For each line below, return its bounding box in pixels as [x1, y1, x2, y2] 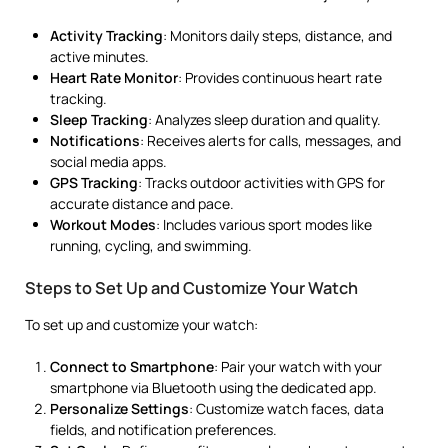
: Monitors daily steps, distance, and [163, 25, 392, 45]
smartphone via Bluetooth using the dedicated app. [50, 377, 377, 397]
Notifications [50, 130, 140, 150]
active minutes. [50, 46, 149, 66]
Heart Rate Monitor [50, 67, 178, 87]
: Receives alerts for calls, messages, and [140, 130, 401, 150]
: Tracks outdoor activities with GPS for [138, 172, 385, 192]
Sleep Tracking [50, 109, 148, 129]
